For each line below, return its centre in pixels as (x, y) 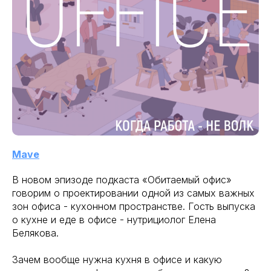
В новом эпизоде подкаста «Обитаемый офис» (122, 180)
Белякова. (35, 233)
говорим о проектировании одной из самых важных (133, 193)
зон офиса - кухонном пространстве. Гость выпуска (134, 206)
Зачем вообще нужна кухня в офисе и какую (117, 260)
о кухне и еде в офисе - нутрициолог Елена (114, 220)
